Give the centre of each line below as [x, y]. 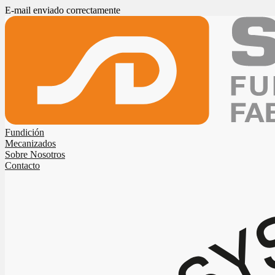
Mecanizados [30, 143]
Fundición [25, 132]
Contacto [22, 165]
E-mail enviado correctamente [63, 10]
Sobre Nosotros [35, 154]
